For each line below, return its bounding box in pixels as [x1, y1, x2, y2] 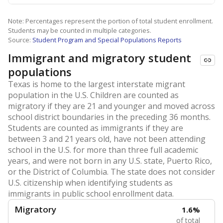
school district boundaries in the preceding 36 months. [8, 111, 211, 122]
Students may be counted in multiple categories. [8, 26, 151, 35]
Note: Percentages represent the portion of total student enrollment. [8, 16, 213, 25]
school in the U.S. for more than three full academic [8, 144, 198, 155]
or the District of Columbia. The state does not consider [8, 166, 215, 177]
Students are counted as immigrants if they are [8, 122, 183, 133]
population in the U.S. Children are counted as [8, 90, 179, 101]
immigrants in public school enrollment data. [8, 188, 174, 199]
